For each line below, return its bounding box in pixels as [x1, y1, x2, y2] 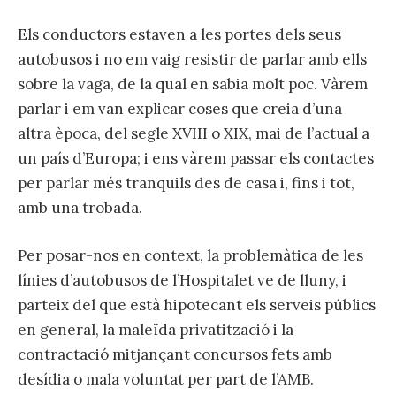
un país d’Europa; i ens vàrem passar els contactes [18, 148, 374, 168]
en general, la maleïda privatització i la [18, 319, 293, 339]
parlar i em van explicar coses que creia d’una [18, 98, 342, 118]
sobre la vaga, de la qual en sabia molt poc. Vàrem [18, 73, 368, 94]
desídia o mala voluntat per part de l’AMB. [18, 369, 314, 389]
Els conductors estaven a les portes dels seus [18, 24, 341, 44]
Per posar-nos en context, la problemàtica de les [18, 245, 363, 265]
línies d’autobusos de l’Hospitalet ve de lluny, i [18, 270, 346, 290]
